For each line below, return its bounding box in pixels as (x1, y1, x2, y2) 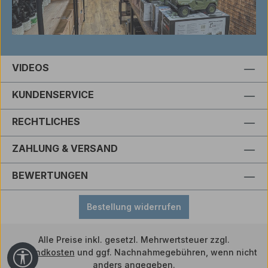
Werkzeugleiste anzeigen (32, 249, 144, 261)
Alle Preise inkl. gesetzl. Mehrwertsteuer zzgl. (38, 234, 230, 245)
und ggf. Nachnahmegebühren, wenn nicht (74, 247, 257, 257)
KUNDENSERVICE (12, 89, 94, 100)
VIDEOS (12, 62, 49, 74)
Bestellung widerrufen (87, 202, 181, 212)
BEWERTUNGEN (12, 169, 88, 181)
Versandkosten (11, 247, 75, 257)
